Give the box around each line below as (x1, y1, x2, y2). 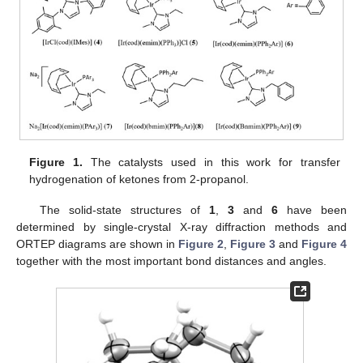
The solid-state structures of (39, 203, 209, 216)
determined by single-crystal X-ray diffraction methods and (16, 220, 347, 233)
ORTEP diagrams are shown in (16, 237, 178, 250)
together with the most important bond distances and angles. (16, 254, 327, 267)
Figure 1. (29, 155, 83, 169)
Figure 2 (178, 237, 224, 250)
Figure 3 (230, 237, 275, 250)
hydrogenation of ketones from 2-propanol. (29, 172, 250, 186)
